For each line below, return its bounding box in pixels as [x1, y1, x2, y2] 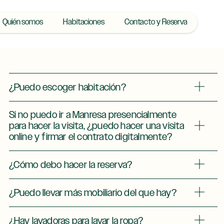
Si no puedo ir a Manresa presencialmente [8, 108, 177, 121]
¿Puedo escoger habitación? [8, 80, 126, 94]
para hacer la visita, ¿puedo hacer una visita [8, 119, 184, 132]
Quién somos [2, 17, 43, 27]
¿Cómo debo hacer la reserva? [8, 158, 132, 171]
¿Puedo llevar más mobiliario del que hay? [8, 186, 176, 199]
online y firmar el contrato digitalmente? [8, 130, 172, 143]
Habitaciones [63, 17, 104, 27]
